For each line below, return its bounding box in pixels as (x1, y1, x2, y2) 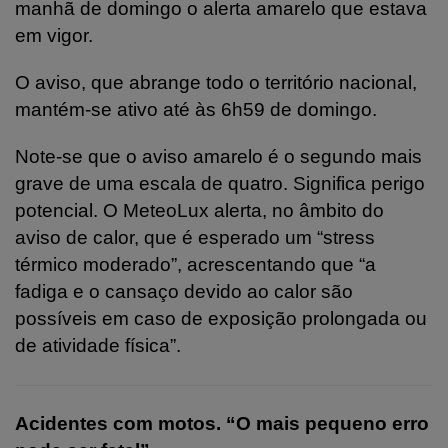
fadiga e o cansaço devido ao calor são (15, 280, 353, 302)
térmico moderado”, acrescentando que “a (15, 253, 376, 275)
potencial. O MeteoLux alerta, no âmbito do (15, 199, 384, 221)
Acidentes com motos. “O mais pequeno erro (15, 412, 429, 434)
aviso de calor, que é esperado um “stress (15, 226, 375, 248)
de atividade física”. (15, 334, 181, 356)
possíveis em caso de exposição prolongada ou (15, 307, 427, 329)
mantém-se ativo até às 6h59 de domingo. (15, 98, 377, 120)
